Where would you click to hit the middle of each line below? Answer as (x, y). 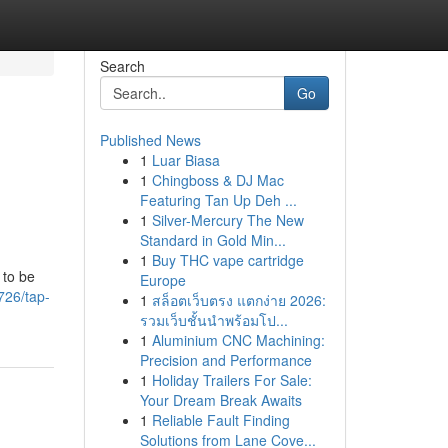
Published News (150, 140)
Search (122, 66)
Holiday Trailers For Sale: (231, 380)
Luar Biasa (185, 160)
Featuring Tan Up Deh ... (218, 200)
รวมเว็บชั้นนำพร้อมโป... (213, 320)
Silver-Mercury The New (227, 220)
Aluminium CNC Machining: (238, 340)
